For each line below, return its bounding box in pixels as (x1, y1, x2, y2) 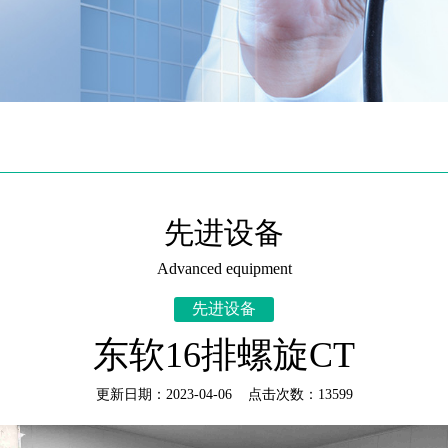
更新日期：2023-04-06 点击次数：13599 (95, 387, 353, 402)
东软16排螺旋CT (93, 335, 355, 375)
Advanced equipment (156, 260, 292, 277)
